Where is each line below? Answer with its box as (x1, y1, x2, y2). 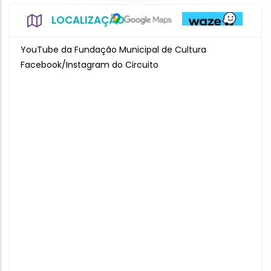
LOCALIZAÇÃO (51, 13, 125, 27)
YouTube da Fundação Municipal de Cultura (21, 44, 206, 56)
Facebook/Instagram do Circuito (21, 59, 158, 71)
